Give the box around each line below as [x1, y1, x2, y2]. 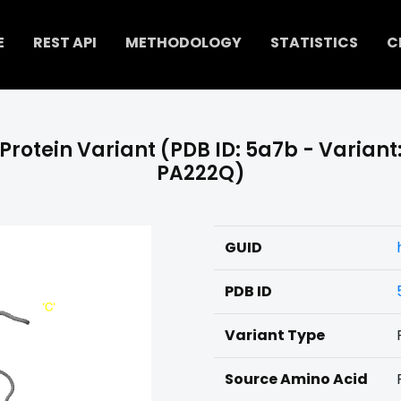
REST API [32, 32, 97, 54]
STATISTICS [269, 32, 358, 54]
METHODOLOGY [124, 32, 242, 54]
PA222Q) [156, 159, 245, 187]
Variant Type [225, 325, 325, 346]
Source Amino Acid [225, 369, 368, 389]
